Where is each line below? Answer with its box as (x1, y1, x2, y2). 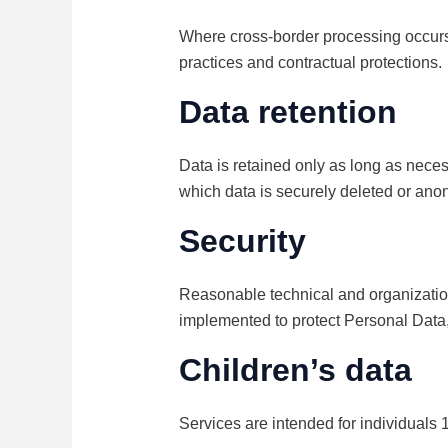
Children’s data (178, 352, 412, 389)
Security (178, 223, 306, 260)
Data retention (178, 94, 397, 131)
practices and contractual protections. (178, 54, 442, 72)
